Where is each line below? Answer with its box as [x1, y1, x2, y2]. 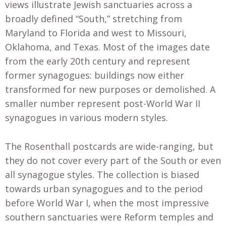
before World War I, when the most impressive [5, 196, 209, 209]
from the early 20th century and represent [5, 55, 190, 68]
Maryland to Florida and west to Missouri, [5, 27, 187, 39]
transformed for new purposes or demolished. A [5, 83, 215, 96]
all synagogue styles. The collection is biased [5, 168, 199, 181]
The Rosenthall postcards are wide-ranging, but [5, 140, 213, 152]
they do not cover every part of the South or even [5, 154, 221, 166]
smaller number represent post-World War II [5, 97, 200, 110]
